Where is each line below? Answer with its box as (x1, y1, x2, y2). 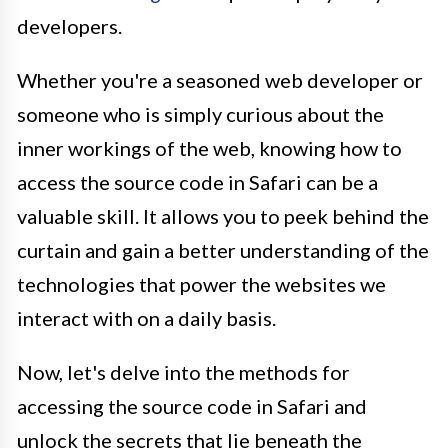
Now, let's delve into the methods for (17, 360, 350, 385)
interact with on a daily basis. (17, 306, 276, 331)
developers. (17, 14, 122, 39)
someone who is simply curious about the (17, 102, 384, 127)
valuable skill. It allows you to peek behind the (17, 204, 429, 229)
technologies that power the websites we (17, 272, 386, 297)
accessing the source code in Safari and (17, 394, 367, 419)
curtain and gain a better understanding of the (17, 238, 429, 263)
